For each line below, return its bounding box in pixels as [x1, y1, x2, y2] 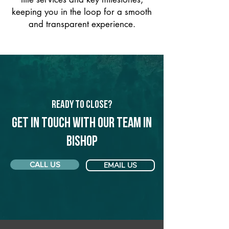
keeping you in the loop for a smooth [12, 6, 152, 17]
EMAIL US [104, 161, 137, 170]
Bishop [66, 135, 98, 149]
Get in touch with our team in [12, 117, 152, 131]
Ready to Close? [52, 100, 112, 110]
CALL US [29, 160, 60, 169]
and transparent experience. [28, 18, 135, 30]
